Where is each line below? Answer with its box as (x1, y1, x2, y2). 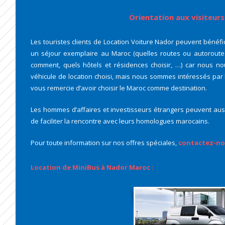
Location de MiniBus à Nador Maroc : (31, 163, 154, 172)
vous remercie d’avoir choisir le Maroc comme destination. (31, 83, 207, 92)
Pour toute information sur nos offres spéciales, (31, 138, 178, 147)
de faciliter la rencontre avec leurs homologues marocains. (31, 117, 209, 126)
